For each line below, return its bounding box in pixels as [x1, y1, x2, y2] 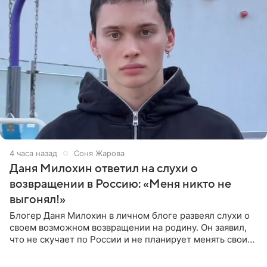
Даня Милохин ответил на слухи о [10, 162, 198, 175]
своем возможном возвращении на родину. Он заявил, [10, 221, 247, 233]
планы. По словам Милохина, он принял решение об [10, 245, 238, 257]
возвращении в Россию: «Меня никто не [10, 177, 231, 191]
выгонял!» [10, 193, 66, 206]
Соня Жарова [74, 148, 125, 158]
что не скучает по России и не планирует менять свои [10, 233, 247, 245]
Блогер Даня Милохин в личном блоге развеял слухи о [10, 209, 250, 221]
